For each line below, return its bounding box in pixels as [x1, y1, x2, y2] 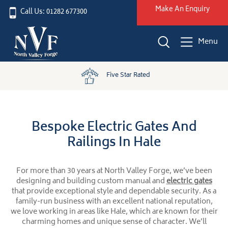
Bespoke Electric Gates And [31, 117, 197, 139]
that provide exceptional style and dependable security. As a [12, 185, 216, 198]
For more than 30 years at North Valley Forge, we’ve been [16, 165, 212, 178]
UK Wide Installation [131, 70, 192, 81]
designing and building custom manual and [16, 175, 166, 188]
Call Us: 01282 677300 [20, 7, 87, 18]
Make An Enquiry [155, 4, 210, 16]
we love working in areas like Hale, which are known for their [10, 206, 218, 219]
